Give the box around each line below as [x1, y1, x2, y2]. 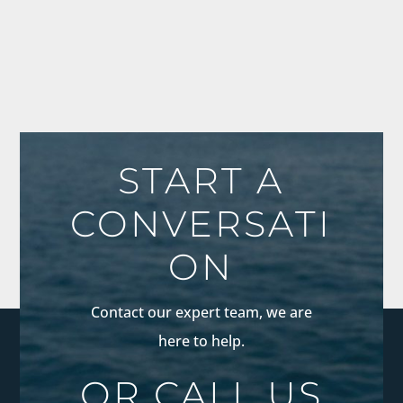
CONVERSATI [70, 201, 333, 246]
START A [118, 157, 285, 202]
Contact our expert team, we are [90, 301, 312, 322]
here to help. [157, 330, 245, 351]
